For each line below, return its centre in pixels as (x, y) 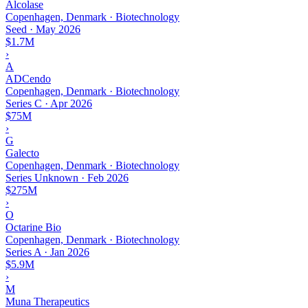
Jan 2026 (70, 252)
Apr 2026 (71, 103)
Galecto (22, 153)
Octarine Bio (33, 227)
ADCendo (28, 78)
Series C (24, 103)
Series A (23, 252)
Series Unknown (42, 177)
